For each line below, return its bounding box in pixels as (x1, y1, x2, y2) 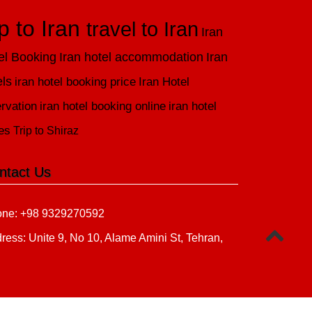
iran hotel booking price (15, 75, 136, 88)
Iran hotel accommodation (59, 50, 204, 64)
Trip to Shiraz (13, 125, 79, 136)
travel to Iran (86, 18, 199, 40)
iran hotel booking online (40, 100, 166, 113)
